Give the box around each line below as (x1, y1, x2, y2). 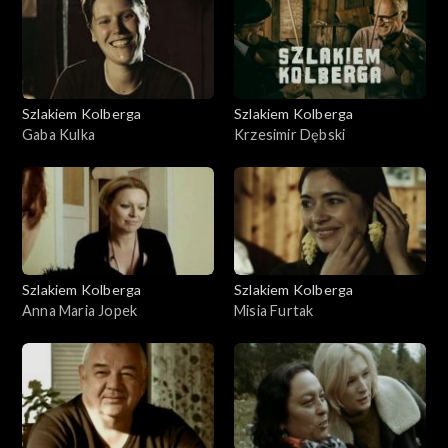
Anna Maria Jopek (22, 301, 138, 319)
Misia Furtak (234, 301, 314, 319)
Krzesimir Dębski (234, 125, 346, 143)
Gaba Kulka (22, 125, 95, 143)
